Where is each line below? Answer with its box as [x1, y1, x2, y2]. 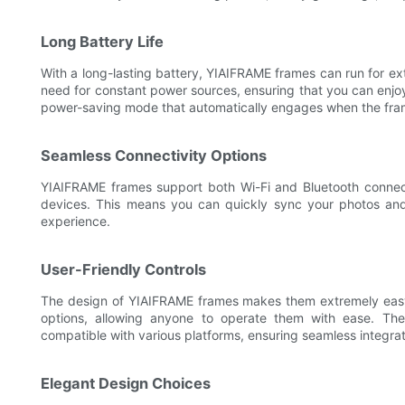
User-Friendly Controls [41, 260, 206, 279]
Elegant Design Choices [41, 374, 211, 393]
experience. [41, 213, 110, 230]
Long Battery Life [41, 33, 164, 52]
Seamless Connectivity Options [41, 146, 267, 165]
